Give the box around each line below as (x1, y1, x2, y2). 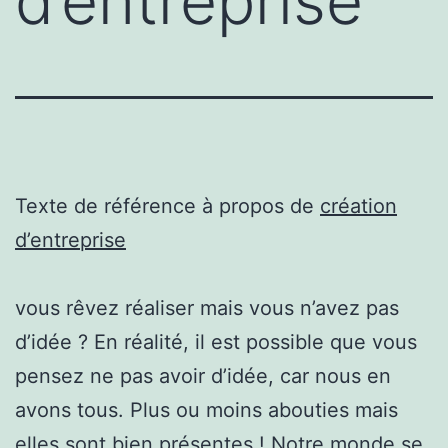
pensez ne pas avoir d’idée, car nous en (15, 363, 391, 388)
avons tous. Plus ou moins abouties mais (15, 397, 398, 422)
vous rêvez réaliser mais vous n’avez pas (15, 295, 399, 320)
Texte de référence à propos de (15, 193, 320, 218)
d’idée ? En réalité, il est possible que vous (15, 329, 417, 354)
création (320, 193, 397, 218)
